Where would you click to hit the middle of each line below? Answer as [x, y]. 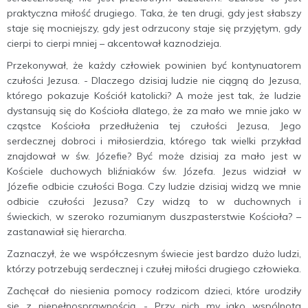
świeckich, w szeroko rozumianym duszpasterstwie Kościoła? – [154, 217]
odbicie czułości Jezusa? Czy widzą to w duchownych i [154, 201]
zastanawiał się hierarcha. [67, 232]
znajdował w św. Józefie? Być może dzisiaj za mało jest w [154, 156]
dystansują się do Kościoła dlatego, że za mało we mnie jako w [154, 111]
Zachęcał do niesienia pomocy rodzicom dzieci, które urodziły [154, 291]
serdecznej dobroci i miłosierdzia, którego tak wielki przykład [154, 141]
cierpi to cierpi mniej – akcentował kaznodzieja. [114, 43]
